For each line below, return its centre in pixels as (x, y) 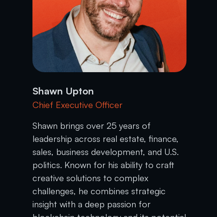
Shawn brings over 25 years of (92, 125)
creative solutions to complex (91, 178)
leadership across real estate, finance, (106, 138)
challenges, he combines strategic (99, 191)
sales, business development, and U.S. (106, 151)
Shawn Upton (63, 91)
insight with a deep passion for (92, 204)
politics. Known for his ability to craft (104, 164)
